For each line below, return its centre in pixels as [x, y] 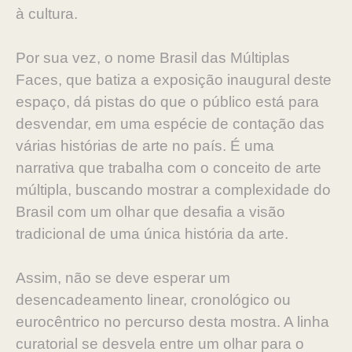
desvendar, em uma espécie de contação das [170, 124]
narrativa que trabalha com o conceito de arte [169, 168]
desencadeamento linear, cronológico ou [153, 300]
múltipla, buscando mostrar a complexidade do [173, 190]
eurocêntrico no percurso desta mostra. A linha [172, 322]
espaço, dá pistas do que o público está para [167, 102]
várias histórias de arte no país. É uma [145, 146]
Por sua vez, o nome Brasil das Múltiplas [153, 58]
